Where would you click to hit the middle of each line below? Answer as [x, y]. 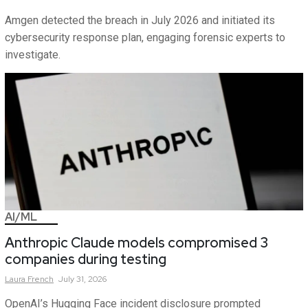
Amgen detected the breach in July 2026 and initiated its [140, 21]
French [41, 279]
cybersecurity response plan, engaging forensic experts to [145, 38]
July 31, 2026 [82, 279]
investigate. [33, 55]
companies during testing [86, 260]
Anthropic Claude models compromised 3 [136, 243]
